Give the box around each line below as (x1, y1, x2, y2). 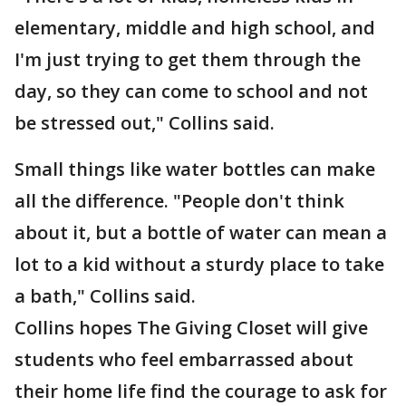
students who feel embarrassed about (14, 347, 353, 372)
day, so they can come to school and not (14, 79, 368, 103)
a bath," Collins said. (14, 284, 196, 308)
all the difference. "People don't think (14, 188, 344, 213)
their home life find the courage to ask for (14, 379, 387, 403)
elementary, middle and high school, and (14, 15, 375, 40)
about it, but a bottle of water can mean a (14, 220, 387, 245)
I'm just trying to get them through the (14, 47, 361, 72)
